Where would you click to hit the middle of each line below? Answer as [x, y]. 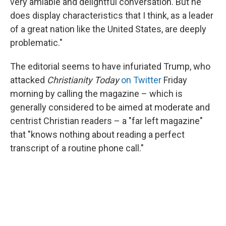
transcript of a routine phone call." [77, 148]
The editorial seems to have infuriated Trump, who [110, 66]
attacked [29, 80]
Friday [174, 80]
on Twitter [141, 80]
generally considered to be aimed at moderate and [110, 107]
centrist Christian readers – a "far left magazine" [106, 121]
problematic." [36, 42]
